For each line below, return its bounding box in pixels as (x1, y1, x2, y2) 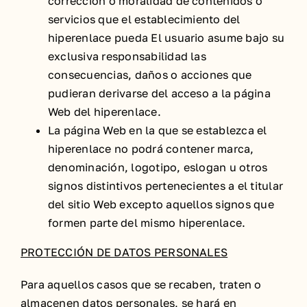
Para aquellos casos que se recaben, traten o (21, 278, 262, 291)
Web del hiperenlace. (48, 105, 161, 119)
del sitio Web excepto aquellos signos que (48, 197, 274, 211)
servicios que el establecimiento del (48, 12, 241, 26)
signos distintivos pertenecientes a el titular (48, 179, 284, 193)
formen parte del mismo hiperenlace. (48, 216, 246, 230)
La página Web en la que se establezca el (48, 123, 267, 137)
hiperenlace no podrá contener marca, (48, 142, 254, 156)
